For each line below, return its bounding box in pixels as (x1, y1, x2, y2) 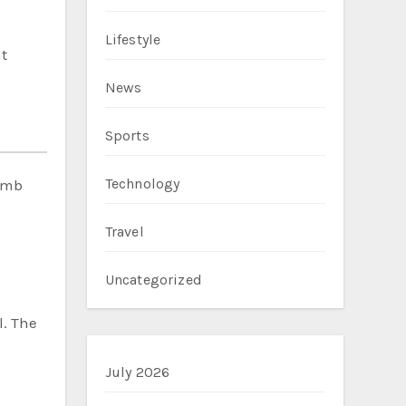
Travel (104, 223, 144, 240)
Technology (104, 175, 180, 192)
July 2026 (104, 363, 170, 381)
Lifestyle (104, 31, 161, 48)
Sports (104, 127, 150, 144)
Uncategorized (104, 271, 203, 288)
